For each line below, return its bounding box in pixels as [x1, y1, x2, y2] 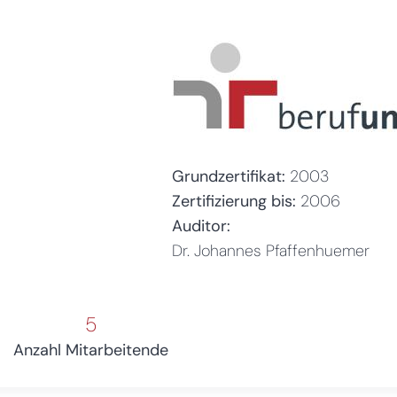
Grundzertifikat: [171, 165, 285, 187]
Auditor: [171, 214, 230, 237]
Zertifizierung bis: [171, 190, 300, 212]
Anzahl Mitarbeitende [12, 339, 168, 361]
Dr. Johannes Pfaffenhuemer [171, 239, 370, 261]
